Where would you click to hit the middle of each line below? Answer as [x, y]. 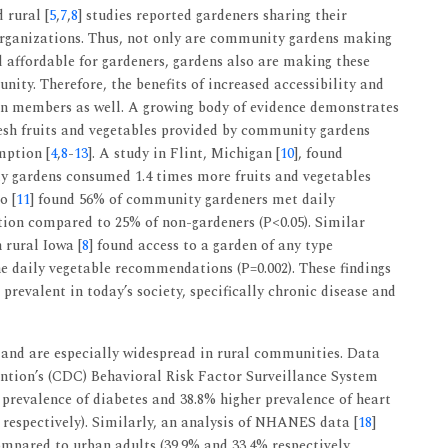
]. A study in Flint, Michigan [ [184, 153]
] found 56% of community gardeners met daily [182, 199]
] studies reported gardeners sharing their [212, 15]
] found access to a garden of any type [211, 245]
